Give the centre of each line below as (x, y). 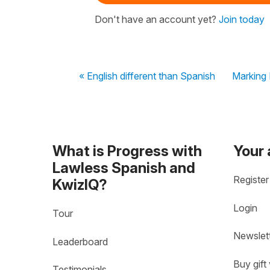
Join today (242, 19)
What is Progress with (127, 151)
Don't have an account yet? (157, 19)
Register (251, 180)
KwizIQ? (80, 184)
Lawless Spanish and (124, 168)
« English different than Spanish (147, 76)
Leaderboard (80, 242)
